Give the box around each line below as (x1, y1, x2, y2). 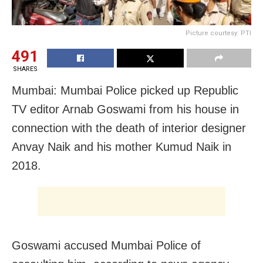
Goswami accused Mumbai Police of (12, 238, 201, 252)
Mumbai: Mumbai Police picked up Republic (12, 83, 238, 97)
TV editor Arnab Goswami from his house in (12, 102, 239, 116)
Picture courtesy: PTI (186, 29, 251, 37)
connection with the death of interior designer (12, 121, 246, 134)
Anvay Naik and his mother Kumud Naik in (12, 140, 231, 153)
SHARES (12, 65, 38, 73)
